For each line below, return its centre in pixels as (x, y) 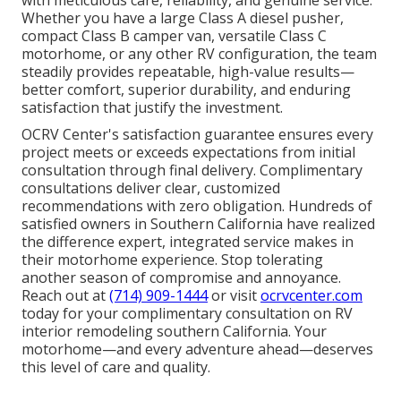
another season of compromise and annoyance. (181, 278)
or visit (234, 296)
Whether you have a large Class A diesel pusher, (183, 18)
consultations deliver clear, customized (151, 188)
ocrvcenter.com (311, 296)
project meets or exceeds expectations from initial (188, 153)
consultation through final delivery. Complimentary (192, 171)
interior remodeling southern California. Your (174, 332)
